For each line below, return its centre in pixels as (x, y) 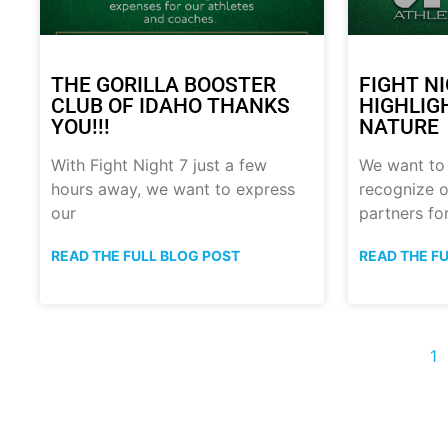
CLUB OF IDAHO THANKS (170, 106)
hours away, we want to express (173, 189)
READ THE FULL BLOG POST (145, 256)
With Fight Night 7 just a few (159, 165)
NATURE (398, 127)
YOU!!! (80, 127)
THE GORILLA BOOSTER (163, 85)
